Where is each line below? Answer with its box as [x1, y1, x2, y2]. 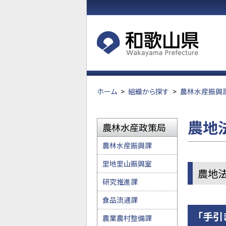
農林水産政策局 [102, 121, 166, 134]
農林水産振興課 [102, 140, 152, 150]
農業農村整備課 [102, 213, 152, 223]
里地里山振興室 [102, 158, 152, 168]
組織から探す [128, 86, 169, 96]
